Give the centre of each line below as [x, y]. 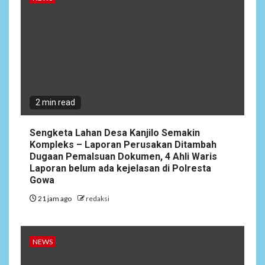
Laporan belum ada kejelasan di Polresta [120, 169]
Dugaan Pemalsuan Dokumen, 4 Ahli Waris [123, 157]
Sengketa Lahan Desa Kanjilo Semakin [115, 133]
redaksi [98, 199]
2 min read [55, 103]
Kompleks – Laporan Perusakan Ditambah [123, 145]
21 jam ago [55, 199]
